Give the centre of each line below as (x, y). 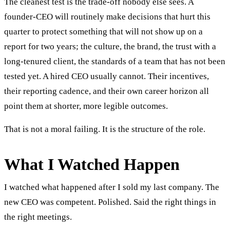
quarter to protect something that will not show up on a (103, 31)
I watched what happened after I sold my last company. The (112, 187)
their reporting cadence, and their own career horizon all (107, 91)
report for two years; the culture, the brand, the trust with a (110, 46)
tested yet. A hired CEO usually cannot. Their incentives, (107, 76)
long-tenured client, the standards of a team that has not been (115, 61)
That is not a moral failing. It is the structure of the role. (105, 129)
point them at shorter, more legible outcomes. (86, 106)
